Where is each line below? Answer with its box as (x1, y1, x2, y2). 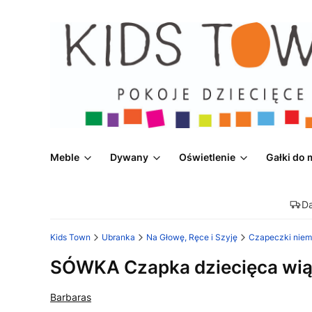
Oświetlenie (179, 151, 235, 164)
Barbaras (50, 291, 91, 304)
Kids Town (50, 232, 91, 243)
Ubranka (102, 232, 135, 243)
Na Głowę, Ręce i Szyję (146, 232, 237, 243)
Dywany (110, 151, 148, 164)
